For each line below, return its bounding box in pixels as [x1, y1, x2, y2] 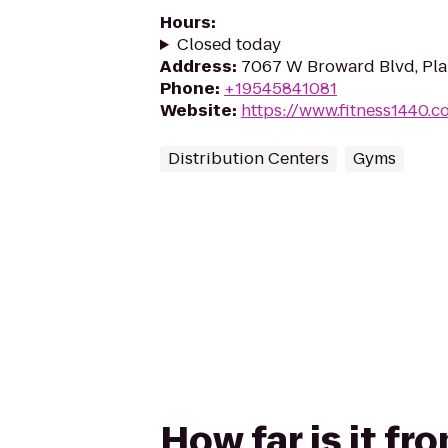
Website [160, 99, 232, 122]
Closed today [176, 33, 281, 56]
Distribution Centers [168, 147, 329, 170]
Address [160, 55, 232, 78]
